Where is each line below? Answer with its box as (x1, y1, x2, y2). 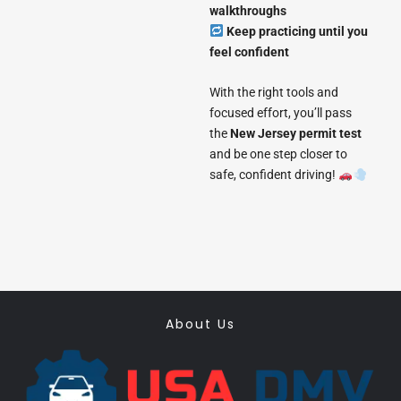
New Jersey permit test (230, 126, 362, 141)
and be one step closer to (209, 147, 347, 162)
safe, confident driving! (209, 167, 338, 183)
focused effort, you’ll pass (209, 106, 352, 121)
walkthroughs (209, 3, 286, 18)
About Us (166, 314, 235, 333)
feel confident (209, 44, 289, 59)
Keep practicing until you (226, 23, 368, 38)
